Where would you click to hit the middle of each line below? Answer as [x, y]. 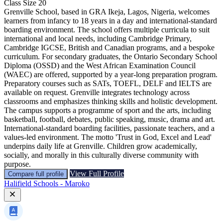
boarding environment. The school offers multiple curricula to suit [107, 29]
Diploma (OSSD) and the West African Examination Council [100, 65]
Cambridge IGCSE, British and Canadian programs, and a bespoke [109, 47]
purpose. [17, 164]
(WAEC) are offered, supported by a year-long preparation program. [111, 74]
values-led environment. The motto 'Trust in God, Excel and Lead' [108, 137]
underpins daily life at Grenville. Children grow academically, [101, 146]
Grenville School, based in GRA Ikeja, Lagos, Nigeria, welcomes [107, 11]
